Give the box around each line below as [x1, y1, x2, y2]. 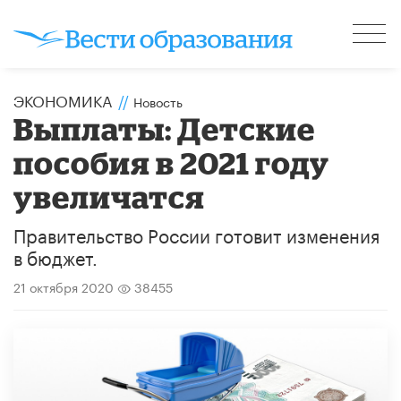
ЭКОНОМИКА [13, 87, 112, 111]
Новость [133, 90, 183, 111]
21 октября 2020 [13, 276, 114, 296]
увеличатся [13, 178, 206, 214]
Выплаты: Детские [13, 110, 316, 146]
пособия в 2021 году [13, 144, 330, 180]
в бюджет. [13, 241, 98, 270]
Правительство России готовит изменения [13, 218, 380, 248]
